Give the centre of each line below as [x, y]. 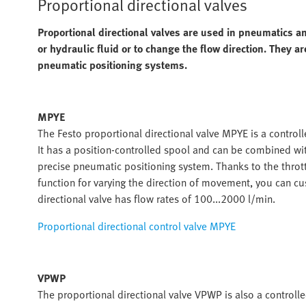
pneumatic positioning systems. [112, 65]
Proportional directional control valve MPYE [137, 226]
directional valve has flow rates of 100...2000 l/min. [156, 199]
